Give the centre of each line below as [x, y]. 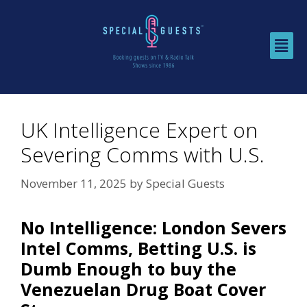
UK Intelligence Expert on [139, 130]
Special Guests [185, 183]
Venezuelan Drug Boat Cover [143, 289]
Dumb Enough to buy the [128, 268]
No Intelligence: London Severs [153, 227]
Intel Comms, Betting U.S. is [138, 248]
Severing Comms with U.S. [143, 155]
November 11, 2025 [74, 183]
